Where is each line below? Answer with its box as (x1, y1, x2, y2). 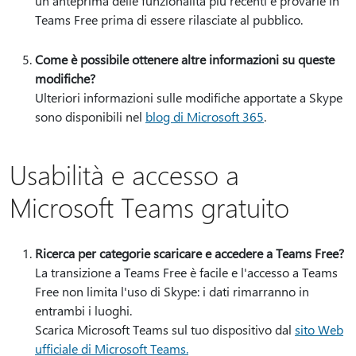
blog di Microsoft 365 (145, 108, 264, 125)
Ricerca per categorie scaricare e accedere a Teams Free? (35, 245, 344, 261)
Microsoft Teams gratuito (10, 189, 289, 224)
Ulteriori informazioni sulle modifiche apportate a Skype (35, 89, 342, 106)
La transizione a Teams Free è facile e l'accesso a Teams (35, 264, 338, 281)
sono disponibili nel (35, 108, 145, 125)
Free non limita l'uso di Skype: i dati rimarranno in (35, 283, 309, 300)
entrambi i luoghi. (35, 302, 132, 319)
